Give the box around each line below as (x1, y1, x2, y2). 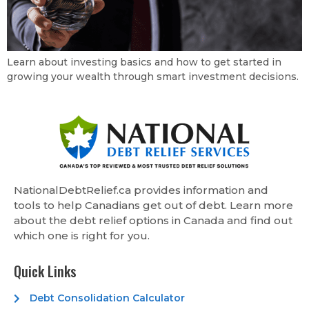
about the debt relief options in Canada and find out (14, 214, 292, 228)
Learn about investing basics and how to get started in (7, 55, 281, 68)
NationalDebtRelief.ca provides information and (14, 183, 268, 197)
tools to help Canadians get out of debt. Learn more (14, 199, 293, 212)
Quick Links (14, 260, 77, 281)
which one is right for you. (14, 229, 150, 243)
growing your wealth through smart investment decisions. (7, 70, 299, 83)
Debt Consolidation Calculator (29, 292, 185, 305)
